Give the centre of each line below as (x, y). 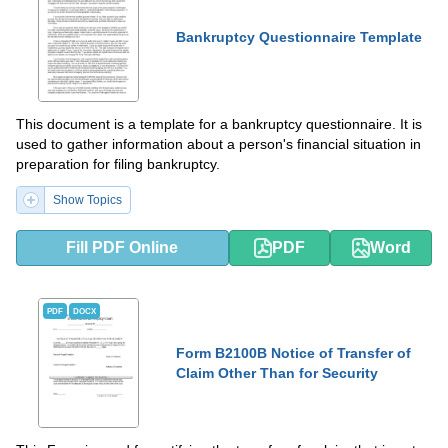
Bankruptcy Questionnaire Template (299, 37)
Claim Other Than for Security (277, 373)
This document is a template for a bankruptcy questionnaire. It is (219, 124)
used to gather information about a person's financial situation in (218, 144)
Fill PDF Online (122, 247)
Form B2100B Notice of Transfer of (293, 353)
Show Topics (87, 200)
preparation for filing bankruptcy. (118, 164)
